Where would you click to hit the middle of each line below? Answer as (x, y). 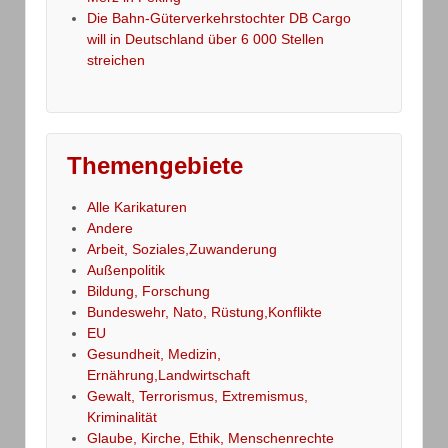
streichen (116, 60)
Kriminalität (122, 417)
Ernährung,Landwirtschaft (168, 375)
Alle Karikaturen (137, 207)
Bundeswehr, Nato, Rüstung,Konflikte (204, 312)
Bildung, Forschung (148, 291)
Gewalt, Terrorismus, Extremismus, (197, 396)
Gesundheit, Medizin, (154, 354)
